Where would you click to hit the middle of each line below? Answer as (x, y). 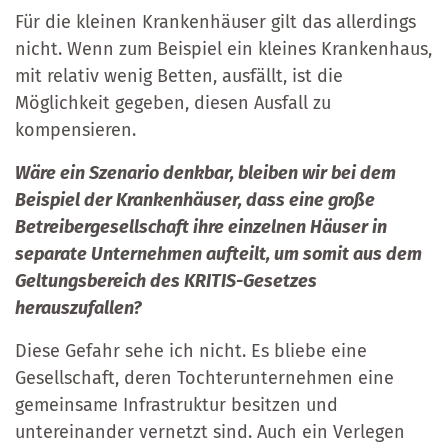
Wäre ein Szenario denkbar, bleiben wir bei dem (205, 172)
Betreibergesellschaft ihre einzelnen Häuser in (201, 226)
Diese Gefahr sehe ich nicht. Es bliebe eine (191, 350)
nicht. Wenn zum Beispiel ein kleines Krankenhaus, (223, 48)
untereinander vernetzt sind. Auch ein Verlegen (210, 431)
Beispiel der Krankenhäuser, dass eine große (195, 199)
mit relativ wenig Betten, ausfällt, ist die (179, 75)
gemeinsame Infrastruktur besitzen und (176, 404)
